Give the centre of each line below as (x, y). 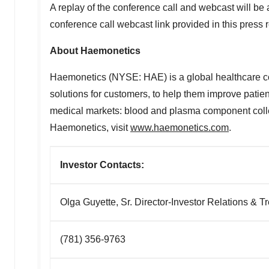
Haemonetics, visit (90, 128)
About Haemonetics (95, 51)
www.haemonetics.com (180, 128)
